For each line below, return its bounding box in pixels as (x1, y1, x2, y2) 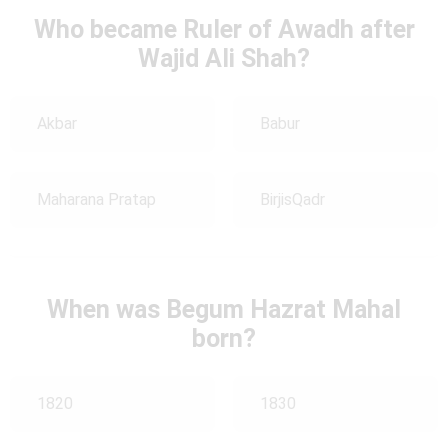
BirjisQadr (259, 190, 325, 210)
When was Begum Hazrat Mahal (47, 294, 401, 324)
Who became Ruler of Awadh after (33, 14, 415, 44)
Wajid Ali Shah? (138, 43, 310, 73)
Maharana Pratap (37, 190, 156, 210)
